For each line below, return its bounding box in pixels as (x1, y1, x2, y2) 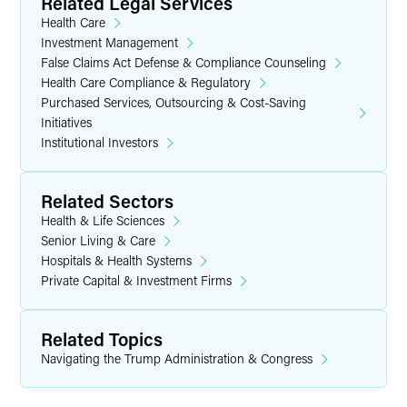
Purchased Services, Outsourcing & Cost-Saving (41, 94, 306, 111)
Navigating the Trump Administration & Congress (41, 350, 313, 367)
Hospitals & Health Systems (41, 252, 192, 269)
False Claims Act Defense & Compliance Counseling (41, 54, 326, 71)
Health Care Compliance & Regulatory (41, 74, 251, 91)
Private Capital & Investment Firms (41, 272, 232, 289)
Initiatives (41, 114, 92, 131)
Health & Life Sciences (41, 212, 164, 229)
